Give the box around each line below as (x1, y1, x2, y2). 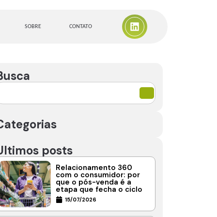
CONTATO (69, 24, 93, 30)
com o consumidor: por (56, 170, 140, 180)
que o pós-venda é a (56, 177, 131, 187)
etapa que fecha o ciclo (56, 185, 142, 195)
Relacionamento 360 (56, 163, 132, 173)
